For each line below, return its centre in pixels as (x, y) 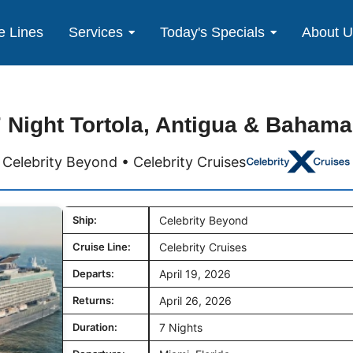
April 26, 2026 (195, 301)
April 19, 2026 (195, 274)
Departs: (93, 273)
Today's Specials (213, 32)
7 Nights (181, 327)
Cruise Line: (102, 247)
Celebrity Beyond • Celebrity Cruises (124, 162)
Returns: (93, 300)
